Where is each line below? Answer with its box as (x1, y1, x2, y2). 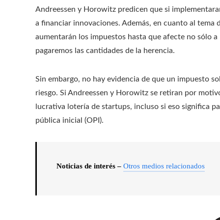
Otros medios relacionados (123, 162, 205, 170)
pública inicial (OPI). (35, 116, 104, 124)
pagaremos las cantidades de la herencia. (35, 47, 175, 55)
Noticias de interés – (56, 162, 123, 170)
